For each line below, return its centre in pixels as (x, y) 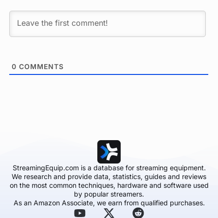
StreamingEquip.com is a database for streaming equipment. (109, 167)
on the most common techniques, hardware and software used (109, 185)
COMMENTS (40, 66)
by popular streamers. (109, 194)
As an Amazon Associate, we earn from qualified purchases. (109, 202)
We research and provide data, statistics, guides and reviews (109, 176)
